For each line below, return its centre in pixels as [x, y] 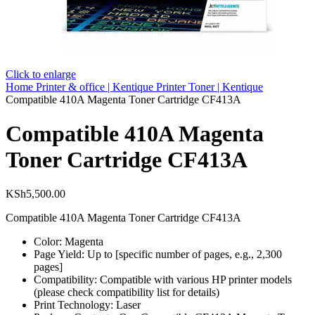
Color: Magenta [69, 242]
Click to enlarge [41, 74]
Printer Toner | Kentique [210, 86]
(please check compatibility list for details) [127, 292]
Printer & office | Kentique [96, 86]
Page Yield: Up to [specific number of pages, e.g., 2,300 [158, 255]
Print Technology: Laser [87, 305]
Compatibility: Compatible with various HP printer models [163, 280]
